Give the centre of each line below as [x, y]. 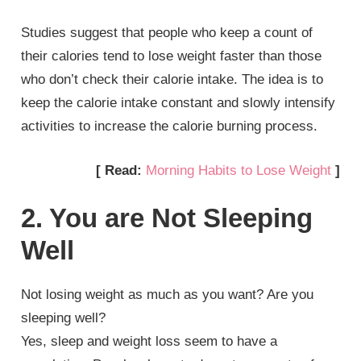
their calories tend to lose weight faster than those [172, 56]
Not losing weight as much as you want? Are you [168, 295]
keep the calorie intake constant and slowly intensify [178, 103]
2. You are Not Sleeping [167, 218]
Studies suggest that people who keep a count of [167, 33]
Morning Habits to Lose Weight [238, 170]
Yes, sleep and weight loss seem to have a [149, 342]
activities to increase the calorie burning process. [170, 127]
